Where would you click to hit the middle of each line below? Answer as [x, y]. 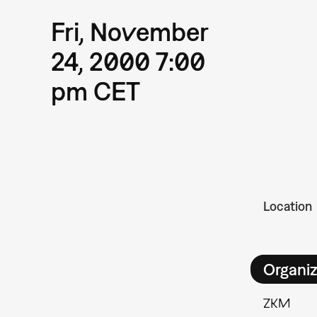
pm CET [96, 91]
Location [288, 207]
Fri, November [130, 31]
